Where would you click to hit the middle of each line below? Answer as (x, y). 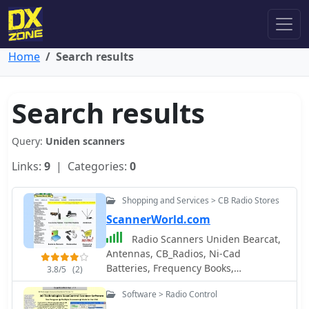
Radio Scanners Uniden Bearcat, (205, 239)
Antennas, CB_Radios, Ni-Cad (173, 253)
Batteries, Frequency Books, (170, 268)
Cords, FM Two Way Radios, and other (193, 297)
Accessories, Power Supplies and (182, 282)
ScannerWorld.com (158, 219)
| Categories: (90, 166)
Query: (29, 141)
